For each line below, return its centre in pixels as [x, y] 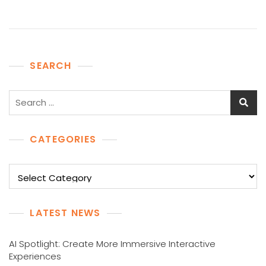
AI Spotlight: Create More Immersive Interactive [112, 243]
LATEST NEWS [65, 213]
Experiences [35, 256]
